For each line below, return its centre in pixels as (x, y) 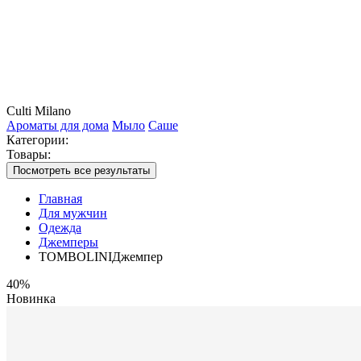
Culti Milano (39, 111)
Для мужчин (73, 213)
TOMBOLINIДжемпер (101, 257)
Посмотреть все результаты (81, 170)
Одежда (60, 228)
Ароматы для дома (58, 125)
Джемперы (68, 242)
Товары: (29, 154)
